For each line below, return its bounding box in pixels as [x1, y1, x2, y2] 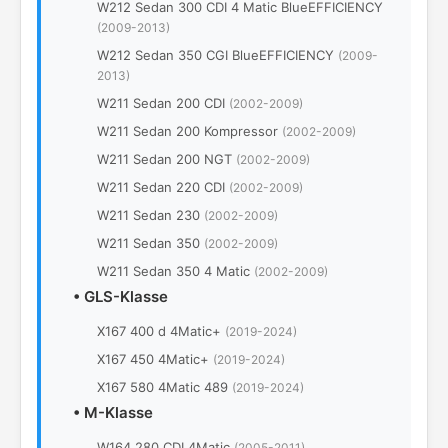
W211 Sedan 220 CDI [97, 179, 229, 195]
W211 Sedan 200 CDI [97, 95, 229, 111]
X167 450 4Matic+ [97, 351, 213, 367]
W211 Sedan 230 [97, 207, 204, 223]
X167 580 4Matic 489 [97, 379, 232, 395]
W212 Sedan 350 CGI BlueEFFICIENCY [97, 47, 338, 63]
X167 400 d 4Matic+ [97, 323, 225, 339]
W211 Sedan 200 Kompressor [97, 123, 282, 139]
